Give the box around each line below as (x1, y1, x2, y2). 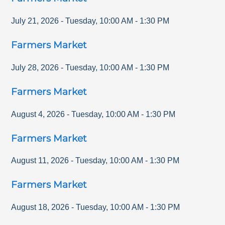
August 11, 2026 (11, 156, 69, 165)
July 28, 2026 (11, 63, 59, 72)
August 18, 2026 (11, 203, 70, 212)
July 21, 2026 (11, 17, 59, 26)
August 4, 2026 (11, 109, 65, 119)
